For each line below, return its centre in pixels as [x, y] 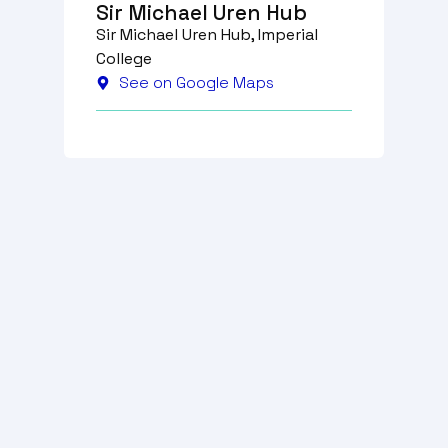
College [124, 59]
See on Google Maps [196, 83]
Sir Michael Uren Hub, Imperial [207, 35]
